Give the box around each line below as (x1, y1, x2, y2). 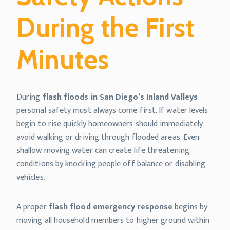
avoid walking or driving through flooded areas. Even (16, 130, 200, 144)
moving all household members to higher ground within (16, 213, 210, 227)
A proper (16, 200, 49, 214)
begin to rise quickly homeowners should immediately (16, 117, 203, 131)
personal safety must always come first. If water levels (16, 103, 208, 118)
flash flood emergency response (48, 200, 173, 214)
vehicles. (16, 170, 45, 184)
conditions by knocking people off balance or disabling (16, 157, 206, 171)
